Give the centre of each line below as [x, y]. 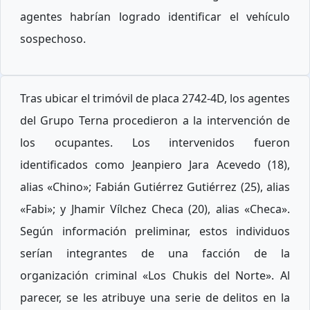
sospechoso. [53, 39]
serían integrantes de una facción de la [155, 254]
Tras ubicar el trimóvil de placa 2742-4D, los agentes [155, 99]
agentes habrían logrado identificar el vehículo [155, 17]
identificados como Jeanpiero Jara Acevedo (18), [155, 165]
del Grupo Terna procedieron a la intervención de [155, 121]
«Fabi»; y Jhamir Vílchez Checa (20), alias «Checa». [155, 209]
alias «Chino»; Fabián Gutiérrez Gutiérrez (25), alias [155, 187]
